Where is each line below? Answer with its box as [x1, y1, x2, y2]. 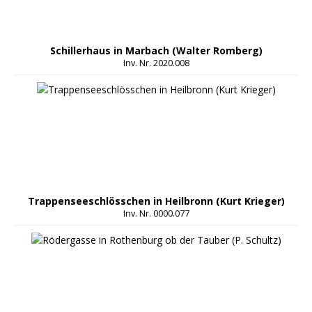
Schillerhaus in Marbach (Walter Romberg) [49, 44, 263, 58]
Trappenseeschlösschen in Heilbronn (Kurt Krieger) [27, 194, 285, 208]
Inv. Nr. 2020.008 [123, 57, 189, 70]
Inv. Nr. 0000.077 [123, 208, 189, 220]
